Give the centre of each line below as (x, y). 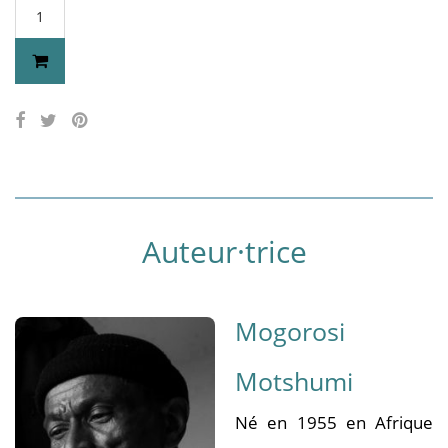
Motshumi (294, 381)
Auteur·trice (224, 251)
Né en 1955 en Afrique (334, 422)
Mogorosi (290, 331)
